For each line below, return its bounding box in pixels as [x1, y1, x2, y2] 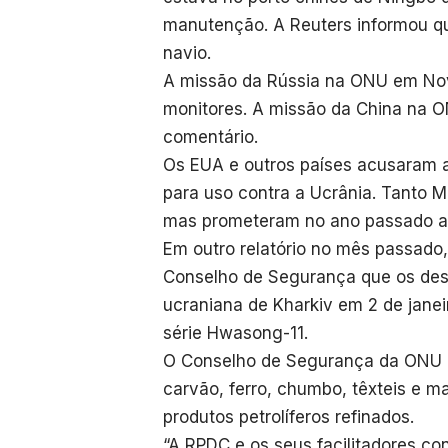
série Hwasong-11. [163, 322, 308, 343]
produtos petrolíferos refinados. [163, 406, 414, 427]
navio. [163, 42, 211, 63]
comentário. [163, 126, 258, 147]
